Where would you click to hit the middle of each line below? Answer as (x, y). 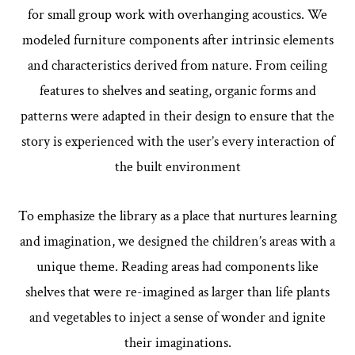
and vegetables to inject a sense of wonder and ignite (177, 317)
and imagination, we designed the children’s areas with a (177, 241)
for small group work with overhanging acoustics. (168, 14)
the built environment (177, 166)
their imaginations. (177, 342)
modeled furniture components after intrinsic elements (177, 40)
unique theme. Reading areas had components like (177, 266)
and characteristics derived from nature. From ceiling (177, 65)
